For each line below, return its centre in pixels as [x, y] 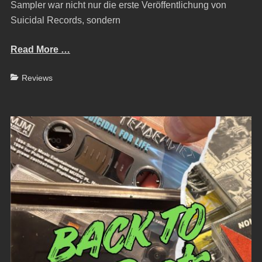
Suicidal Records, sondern [65, 20]
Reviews [37, 77]
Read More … [40, 49]
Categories [30, 77]
